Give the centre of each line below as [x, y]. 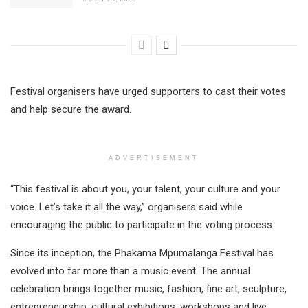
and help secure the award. [71, 110]
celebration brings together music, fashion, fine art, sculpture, [148, 289]
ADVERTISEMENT [154, 158]
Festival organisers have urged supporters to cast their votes [148, 92]
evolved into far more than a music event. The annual [130, 271]
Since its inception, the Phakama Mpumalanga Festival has [142, 253]
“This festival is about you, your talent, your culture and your [145, 189]
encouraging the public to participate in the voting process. [142, 225]
